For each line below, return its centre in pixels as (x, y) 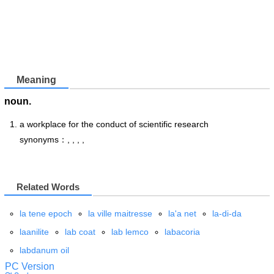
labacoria (182, 231)
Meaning (36, 80)
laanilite (34, 231)
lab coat (80, 231)
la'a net (182, 213)
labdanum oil (44, 250)
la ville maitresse (120, 213)
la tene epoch (46, 213)
